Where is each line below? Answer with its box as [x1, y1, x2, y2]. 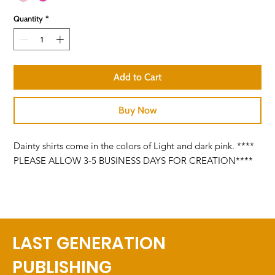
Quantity [14, 14, 44, 24]
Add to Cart [114, 71, 161, 83]
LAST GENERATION [12, 231, 166, 256]
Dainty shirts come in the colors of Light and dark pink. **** [14, 139, 255, 152]
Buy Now [118, 104, 157, 116]
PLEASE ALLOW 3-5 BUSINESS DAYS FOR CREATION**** [14, 154, 254, 166]
